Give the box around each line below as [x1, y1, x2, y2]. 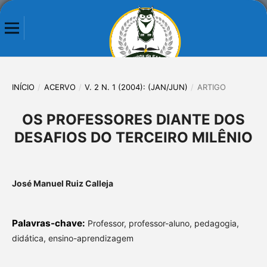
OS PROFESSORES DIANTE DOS [22, 110, 245, 128]
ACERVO [44, 82, 76, 92]
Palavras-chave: [11, 218, 88, 229]
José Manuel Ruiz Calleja [11, 178, 113, 188]
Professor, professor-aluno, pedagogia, [87, 218, 239, 229]
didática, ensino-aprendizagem [11, 233, 133, 244]
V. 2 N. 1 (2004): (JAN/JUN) [85, 82, 188, 92]
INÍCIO [11, 82, 35, 92]
